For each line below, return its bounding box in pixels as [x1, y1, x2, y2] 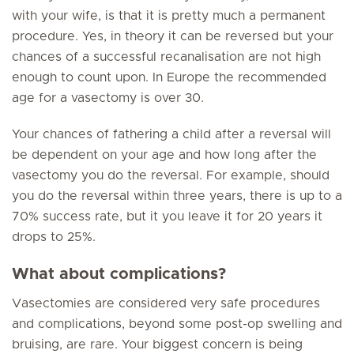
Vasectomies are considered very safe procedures [12, 297, 320, 310]
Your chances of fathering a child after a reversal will [12, 128, 331, 141]
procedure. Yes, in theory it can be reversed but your [12, 30, 333, 43]
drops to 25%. [12, 231, 96, 243]
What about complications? [12, 266, 226, 282]
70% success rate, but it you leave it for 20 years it [12, 210, 322, 223]
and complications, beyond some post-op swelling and [12, 318, 342, 330]
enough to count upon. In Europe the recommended [12, 71, 326, 84]
